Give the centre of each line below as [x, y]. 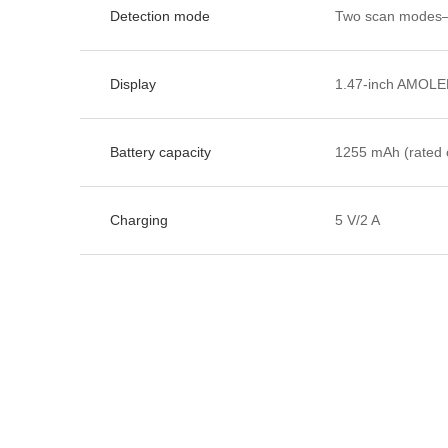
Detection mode [160, 15]
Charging [139, 219]
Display [133, 83]
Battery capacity [160, 151]
